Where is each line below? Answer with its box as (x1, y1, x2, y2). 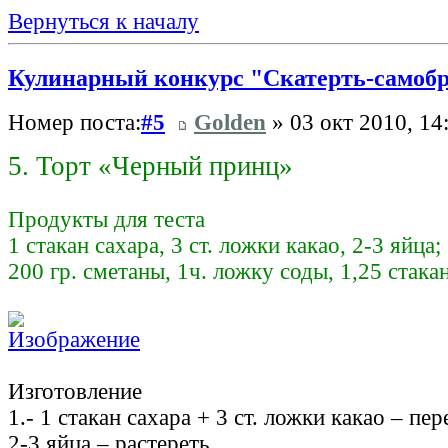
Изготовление (8, 379, 142, 405)
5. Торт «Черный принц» (8, 151, 293, 182)
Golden (194, 110, 266, 136)
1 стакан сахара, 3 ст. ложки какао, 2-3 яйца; (8, 233, 441, 259)
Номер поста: (8, 110, 141, 136)
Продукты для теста (8, 207, 205, 233)
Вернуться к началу (8, 8, 199, 34)
